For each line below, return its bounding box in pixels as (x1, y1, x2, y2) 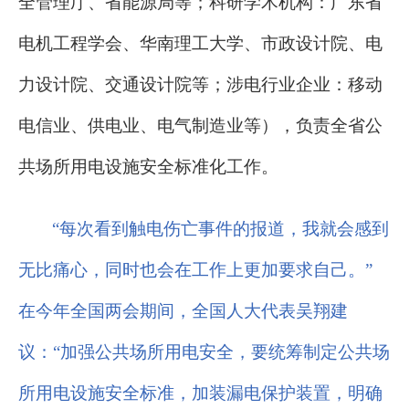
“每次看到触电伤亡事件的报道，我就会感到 (52, 219, 389, 239)
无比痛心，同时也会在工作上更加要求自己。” (18, 260, 372, 280)
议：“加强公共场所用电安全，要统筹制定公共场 (18, 342, 390, 362)
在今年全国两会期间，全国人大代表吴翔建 (18, 301, 348, 321)
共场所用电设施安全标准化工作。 (18, 157, 278, 177)
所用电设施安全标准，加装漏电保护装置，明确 (18, 383, 383, 404)
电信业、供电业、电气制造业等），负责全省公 (18, 116, 383, 136)
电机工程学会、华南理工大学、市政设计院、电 (18, 34, 383, 54)
